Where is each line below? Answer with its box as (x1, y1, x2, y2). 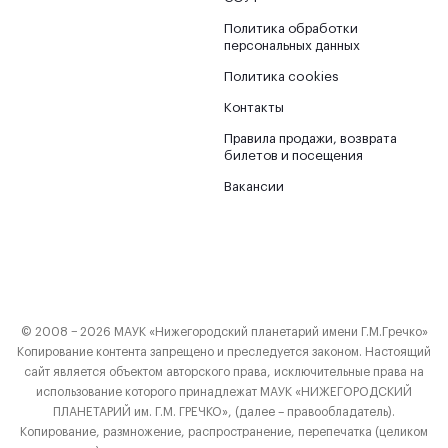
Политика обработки (224, 22, 358, 36)
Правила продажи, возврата (224, 132, 397, 146)
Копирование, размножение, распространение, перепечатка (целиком (20, 426, 428, 439)
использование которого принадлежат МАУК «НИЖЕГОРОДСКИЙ (36, 386, 412, 399)
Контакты (224, 101, 284, 115)
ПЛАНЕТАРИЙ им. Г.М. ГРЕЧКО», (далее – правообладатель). (53, 406, 395, 419)
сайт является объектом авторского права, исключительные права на (24, 366, 424, 379)
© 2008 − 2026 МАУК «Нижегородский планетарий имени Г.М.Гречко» (20, 326, 428, 339)
